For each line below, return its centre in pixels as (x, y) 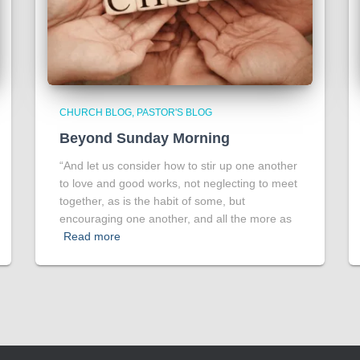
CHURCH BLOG (96, 112)
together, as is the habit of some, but (152, 201)
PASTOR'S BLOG (174, 112)
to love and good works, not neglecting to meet (178, 183)
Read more (92, 236)
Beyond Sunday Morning (145, 138)
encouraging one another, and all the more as (176, 219)
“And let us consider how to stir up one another (178, 166)
